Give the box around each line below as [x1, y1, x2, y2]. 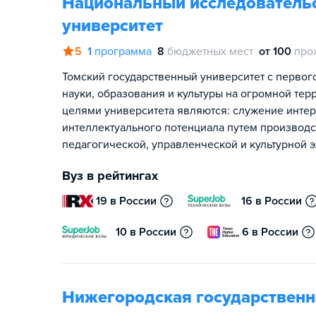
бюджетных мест [167, 44, 253, 59]
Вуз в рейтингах [62, 168, 158, 183]
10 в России [116, 225, 176, 239]
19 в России [96, 194, 157, 208]
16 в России [241, 194, 303, 208]
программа [95, 44, 152, 59]
